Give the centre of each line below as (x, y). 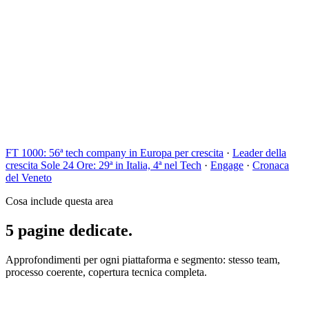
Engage (227, 165)
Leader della (259, 152)
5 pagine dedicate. (69, 230)
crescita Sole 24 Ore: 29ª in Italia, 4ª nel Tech (103, 165)
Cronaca (271, 165)
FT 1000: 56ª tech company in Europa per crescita (114, 152)
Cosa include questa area (59, 201)
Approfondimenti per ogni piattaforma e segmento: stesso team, (143, 259)
